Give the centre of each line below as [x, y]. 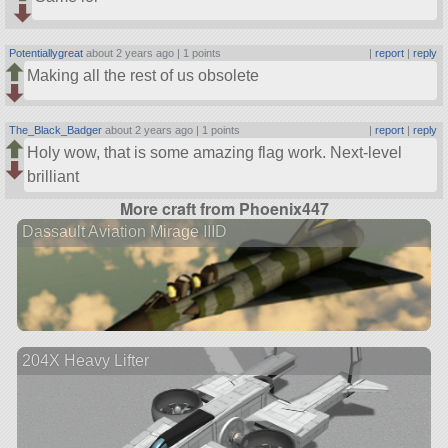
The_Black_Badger [56, 130]
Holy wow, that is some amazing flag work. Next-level [215, 153]
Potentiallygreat [46, 53]
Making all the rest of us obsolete [143, 76]
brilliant [53, 177]
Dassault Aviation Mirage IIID [124, 232]
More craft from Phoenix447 [224, 208]
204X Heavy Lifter [85, 360]
